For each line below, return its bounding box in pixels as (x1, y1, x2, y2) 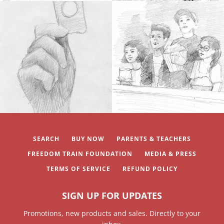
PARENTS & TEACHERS (116, 134, 191, 143)
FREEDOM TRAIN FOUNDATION (27, 149, 132, 158)
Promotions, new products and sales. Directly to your (23, 208, 200, 218)
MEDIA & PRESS (144, 149, 196, 158)
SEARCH (33, 134, 59, 143)
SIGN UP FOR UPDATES (62, 189, 162, 201)
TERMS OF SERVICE (46, 164, 110, 173)
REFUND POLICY (122, 164, 177, 173)
